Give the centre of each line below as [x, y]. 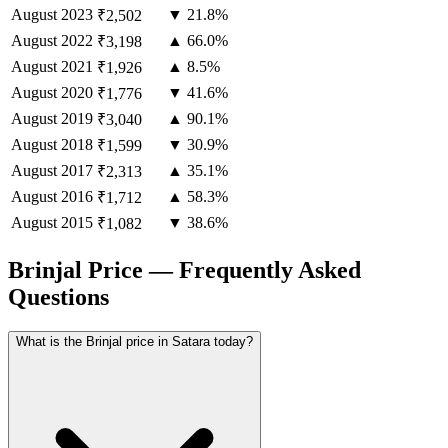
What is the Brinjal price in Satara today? [134, 341]
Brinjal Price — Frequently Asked [184, 269]
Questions [58, 296]
